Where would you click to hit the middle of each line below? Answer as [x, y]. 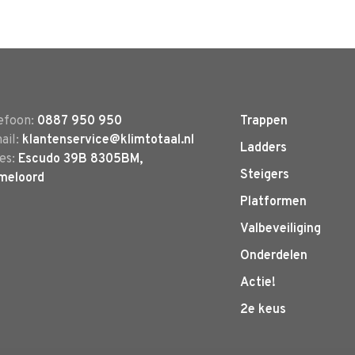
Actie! [258, 283]
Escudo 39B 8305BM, [80, 159]
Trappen [264, 121]
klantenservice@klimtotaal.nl [108, 140]
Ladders [263, 148]
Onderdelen [274, 256]
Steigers [265, 175]
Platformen [273, 202]
